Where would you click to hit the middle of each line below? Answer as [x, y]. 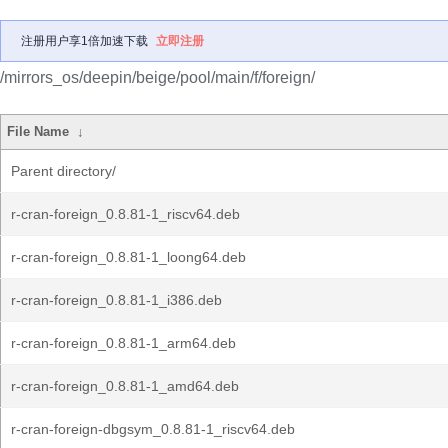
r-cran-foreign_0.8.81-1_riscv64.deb [125, 214]
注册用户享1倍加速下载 [84, 41]
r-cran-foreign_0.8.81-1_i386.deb [116, 300]
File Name [38, 131]
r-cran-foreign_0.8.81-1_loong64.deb [128, 257]
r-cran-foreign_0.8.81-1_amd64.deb [125, 386]
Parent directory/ [63, 171]
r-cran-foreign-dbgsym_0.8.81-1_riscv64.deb [153, 429]
